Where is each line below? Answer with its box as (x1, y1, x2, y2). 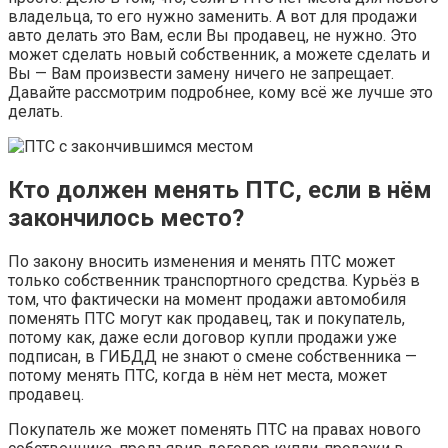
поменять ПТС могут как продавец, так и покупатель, (8, 309, 405, 329)
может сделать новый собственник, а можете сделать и (8, 45, 430, 65)
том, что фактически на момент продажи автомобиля (8, 290, 406, 310)
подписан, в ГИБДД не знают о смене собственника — (8, 347, 417, 367)
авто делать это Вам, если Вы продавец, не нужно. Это (8, 26, 417, 46)
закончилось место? (8, 204, 244, 233)
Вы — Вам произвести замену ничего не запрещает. (8, 64, 394, 84)
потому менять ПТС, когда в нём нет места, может (8, 366, 387, 386)
